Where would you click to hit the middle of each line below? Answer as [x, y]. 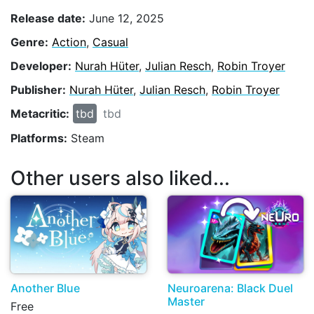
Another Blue [45, 288]
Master [186, 302]
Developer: [41, 66]
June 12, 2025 [125, 18]
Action [69, 42]
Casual [110, 42]
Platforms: [39, 138]
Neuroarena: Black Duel [230, 288]
